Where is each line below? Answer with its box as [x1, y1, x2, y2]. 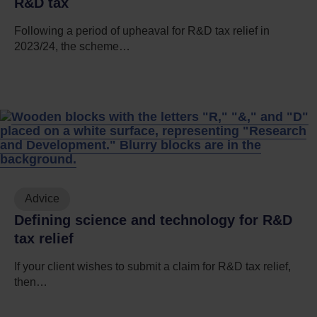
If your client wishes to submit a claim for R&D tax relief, [14, 260, 291, 272]
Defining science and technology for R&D [14, 212, 292, 228]
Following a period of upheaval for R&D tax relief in [14, 24, 270, 37]
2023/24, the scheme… [14, 40, 130, 52]
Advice [25, 192, 59, 205]
